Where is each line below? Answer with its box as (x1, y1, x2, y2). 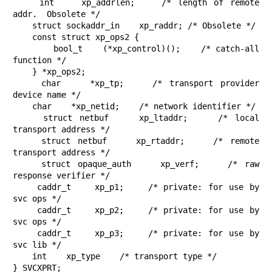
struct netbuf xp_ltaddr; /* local (13, 113, 43, 123)
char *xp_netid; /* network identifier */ (13, 101, 32, 112)
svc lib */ (13, 240, 61, 250)
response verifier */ (13, 171, 110, 181)
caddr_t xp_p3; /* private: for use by (13, 228, 37, 239)
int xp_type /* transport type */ (13, 251, 32, 262)
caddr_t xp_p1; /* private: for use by (13, 182, 37, 192)
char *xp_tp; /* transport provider (13, 78, 42, 89)
